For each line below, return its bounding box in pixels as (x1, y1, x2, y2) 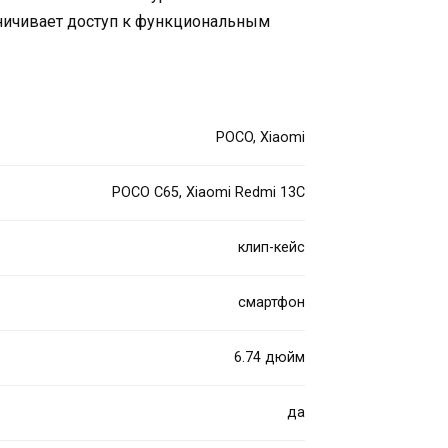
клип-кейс (238, 239, 306, 257)
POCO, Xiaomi (216, 129, 306, 147)
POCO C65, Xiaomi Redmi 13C (112, 184, 306, 202)
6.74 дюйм (234, 349, 306, 367)
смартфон (238, 294, 306, 312)
